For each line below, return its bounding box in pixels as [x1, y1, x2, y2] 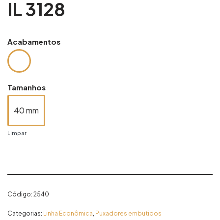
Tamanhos [7, 82, 46, 92]
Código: [7, 190, 33, 198]
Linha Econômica [43, 209, 93, 217]
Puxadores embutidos [95, 209, 162, 217]
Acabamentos [7, 37, 60, 46]
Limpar [7, 129, 27, 136]
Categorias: [7, 209, 43, 217]
